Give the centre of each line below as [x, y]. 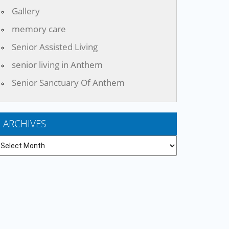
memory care [39, 29]
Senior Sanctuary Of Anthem [68, 83]
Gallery [26, 11]
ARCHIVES [25, 124]
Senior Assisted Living [55, 47]
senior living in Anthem [57, 65]
